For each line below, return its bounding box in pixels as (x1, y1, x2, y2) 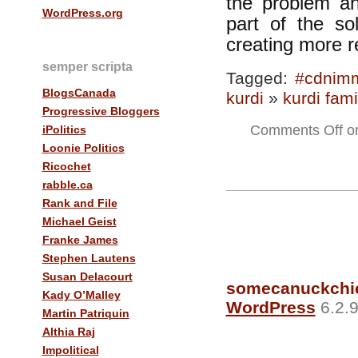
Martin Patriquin (42, 306, 129, 320)
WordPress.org (42, 6, 123, 20)
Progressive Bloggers (42, 104, 160, 117)
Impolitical (42, 343, 99, 356)
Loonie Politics (42, 141, 125, 154)
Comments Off (249, 122, 343, 138)
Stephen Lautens (42, 251, 136, 265)
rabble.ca (42, 177, 93, 191)
